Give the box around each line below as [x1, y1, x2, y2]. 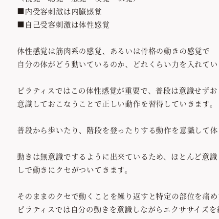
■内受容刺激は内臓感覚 [17, 5, 102, 16]
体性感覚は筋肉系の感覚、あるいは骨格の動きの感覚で [17, 45, 210, 56]
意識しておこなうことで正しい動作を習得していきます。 [17, 98, 218, 109]
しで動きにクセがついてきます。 [17, 164, 132, 175]
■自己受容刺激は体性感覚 [17, 19, 110, 29]
